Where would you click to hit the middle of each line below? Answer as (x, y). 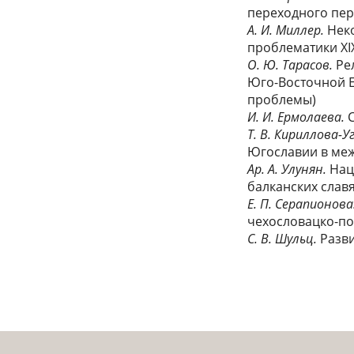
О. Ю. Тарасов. (292, 64)
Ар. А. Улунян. (289, 169)
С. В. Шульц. (284, 238)
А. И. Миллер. (288, 30)
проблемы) (282, 99)
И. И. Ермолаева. (298, 117)
